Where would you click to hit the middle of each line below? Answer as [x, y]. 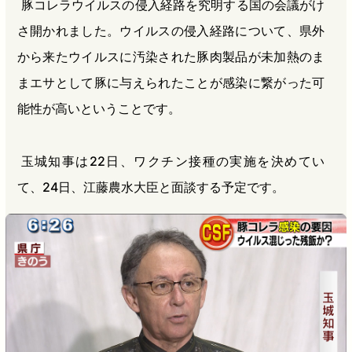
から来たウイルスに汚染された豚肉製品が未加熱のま [171, 57]
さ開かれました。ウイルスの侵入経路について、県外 [171, 31]
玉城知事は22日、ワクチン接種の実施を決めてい [173, 161]
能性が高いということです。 [99, 109]
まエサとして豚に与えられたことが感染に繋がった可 [171, 83]
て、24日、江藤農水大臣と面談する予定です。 [150, 187]
